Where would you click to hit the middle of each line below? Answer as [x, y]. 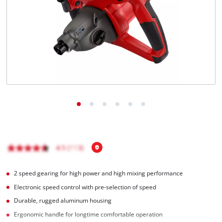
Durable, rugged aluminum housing [63, 201]
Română [38, 20]
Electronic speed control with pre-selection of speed [85, 187]
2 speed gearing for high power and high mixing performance [99, 173]
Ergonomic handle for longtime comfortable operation [88, 215]
